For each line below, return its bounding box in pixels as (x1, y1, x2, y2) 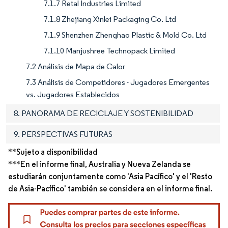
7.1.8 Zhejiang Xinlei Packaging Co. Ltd (44, 14, 176, 24)
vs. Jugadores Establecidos (26, 89, 120, 99)
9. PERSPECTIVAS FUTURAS (14, 129, 112, 139)
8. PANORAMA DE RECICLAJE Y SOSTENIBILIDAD (14, 108, 193, 118)
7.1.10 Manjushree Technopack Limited (44, 45, 175, 55)
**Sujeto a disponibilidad (8, 147, 98, 157)
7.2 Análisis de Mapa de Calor (26, 61, 125, 71)
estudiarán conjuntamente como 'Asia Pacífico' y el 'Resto (8, 171, 212, 181)
